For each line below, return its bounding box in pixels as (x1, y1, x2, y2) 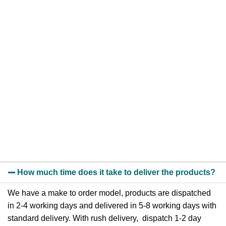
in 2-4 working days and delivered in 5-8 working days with (8, 201, 216, 210)
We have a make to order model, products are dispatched (8, 188, 211, 197)
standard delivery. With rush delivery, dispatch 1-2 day (8, 213, 201, 222)
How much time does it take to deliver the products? (17, 167, 216, 177)
